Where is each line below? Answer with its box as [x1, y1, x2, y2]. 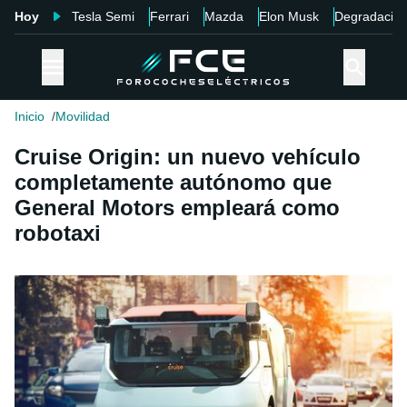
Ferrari [150, 9, 189, 24]
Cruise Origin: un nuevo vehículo [15, 144, 361, 170]
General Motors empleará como [15, 195, 340, 221]
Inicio [15, 109, 45, 124]
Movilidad [55, 109, 110, 124]
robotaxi [15, 221, 101, 246]
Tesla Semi [72, 9, 134, 24]
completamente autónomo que [15, 170, 332, 195]
